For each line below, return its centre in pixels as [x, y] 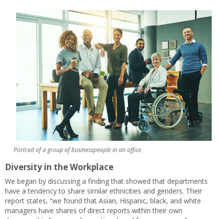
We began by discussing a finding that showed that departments [106, 181]
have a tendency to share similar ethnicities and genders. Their [103, 191]
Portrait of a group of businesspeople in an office [77, 150]
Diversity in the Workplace [59, 167]
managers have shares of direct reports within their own [94, 210]
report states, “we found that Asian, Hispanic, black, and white [103, 200]
